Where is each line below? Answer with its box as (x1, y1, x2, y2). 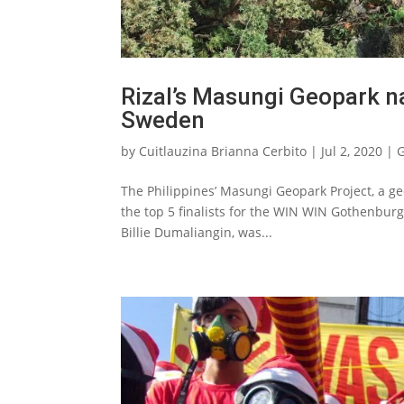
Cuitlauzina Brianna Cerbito (139, 142, 308, 161)
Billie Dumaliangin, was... (121, 224, 273, 242)
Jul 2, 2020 (321, 142, 383, 161)
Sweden (121, 106, 206, 134)
